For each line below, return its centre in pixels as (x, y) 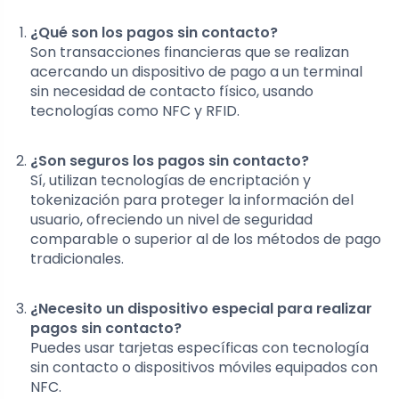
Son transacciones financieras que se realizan (190, 53)
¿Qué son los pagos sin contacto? (154, 33)
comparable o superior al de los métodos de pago (206, 240)
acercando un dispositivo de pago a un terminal (196, 72)
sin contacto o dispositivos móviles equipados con (204, 368)
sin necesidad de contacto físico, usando (172, 92)
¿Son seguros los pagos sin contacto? (170, 161)
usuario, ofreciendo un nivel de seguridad (171, 220)
